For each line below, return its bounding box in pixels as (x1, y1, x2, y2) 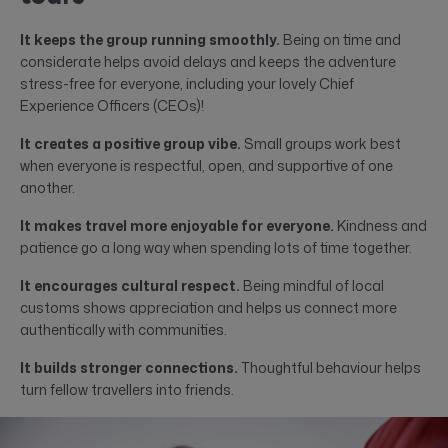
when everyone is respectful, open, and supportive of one (20, 156, 393, 175)
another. (20, 178, 75, 197)
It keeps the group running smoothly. (20, 30, 280, 49)
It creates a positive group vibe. (20, 134, 241, 153)
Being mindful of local (240, 276, 384, 295)
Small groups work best (241, 134, 401, 153)
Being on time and (280, 30, 401, 49)
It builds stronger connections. (20, 358, 238, 377)
